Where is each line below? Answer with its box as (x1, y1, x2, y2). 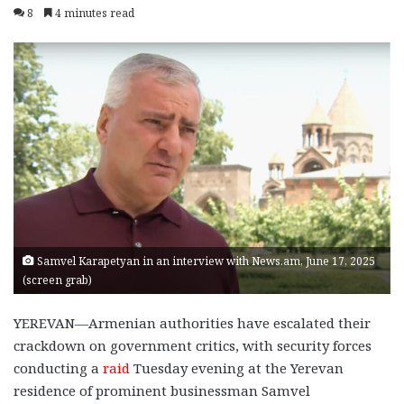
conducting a (14, 358, 103, 377)
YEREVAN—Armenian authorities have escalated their (14, 313, 371, 332)
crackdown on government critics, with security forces (14, 335, 372, 354)
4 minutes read (52, 5, 134, 21)
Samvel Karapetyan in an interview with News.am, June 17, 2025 (34, 253, 375, 268)
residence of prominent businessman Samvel (14, 381, 310, 399)
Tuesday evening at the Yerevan (130, 358, 344, 377)
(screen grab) (23, 272, 92, 287)
